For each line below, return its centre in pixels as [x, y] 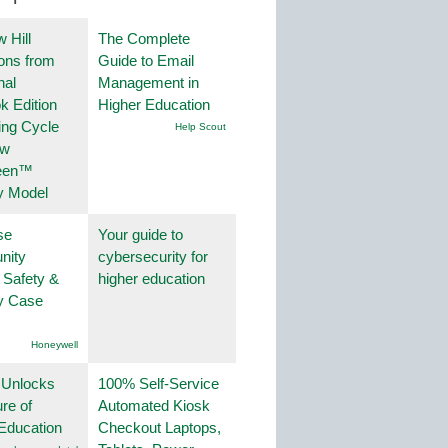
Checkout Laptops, [159, 428]
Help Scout [200, 127]
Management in [148, 83]
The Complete [144, 39]
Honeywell [54, 345]
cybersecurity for [153, 257]
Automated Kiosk [154, 406]
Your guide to [140, 235]
